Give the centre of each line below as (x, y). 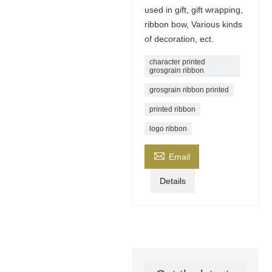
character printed (177, 62)
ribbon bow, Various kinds (193, 24)
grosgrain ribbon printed (189, 90)
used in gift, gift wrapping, (193, 9)
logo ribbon (168, 128)
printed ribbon (172, 109)
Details (172, 181)
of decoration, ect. (179, 39)
